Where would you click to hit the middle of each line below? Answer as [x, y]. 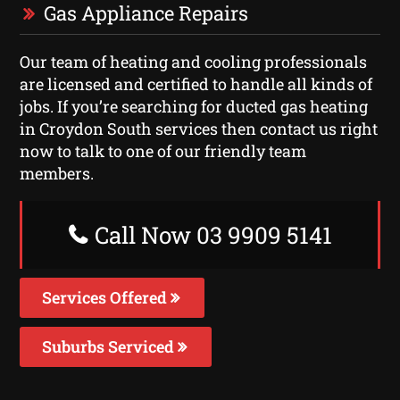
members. [57, 173]
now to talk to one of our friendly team [163, 150]
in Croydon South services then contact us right [199, 128]
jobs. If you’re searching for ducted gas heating [194, 106]
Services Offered [107, 297]
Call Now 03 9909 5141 [210, 234]
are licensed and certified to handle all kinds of [196, 83]
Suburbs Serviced [110, 346]
